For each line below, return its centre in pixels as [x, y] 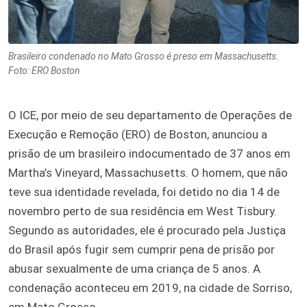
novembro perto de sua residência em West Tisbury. [143, 211]
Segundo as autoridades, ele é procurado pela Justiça [147, 230]
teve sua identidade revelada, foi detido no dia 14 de [144, 192]
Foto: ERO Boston [44, 70]
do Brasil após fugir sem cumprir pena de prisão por [142, 249]
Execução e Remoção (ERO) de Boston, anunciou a [138, 134]
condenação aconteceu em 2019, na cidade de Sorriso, [150, 287]
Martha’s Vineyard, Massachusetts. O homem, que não [148, 172]
